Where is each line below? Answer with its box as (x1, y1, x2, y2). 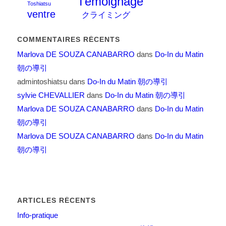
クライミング (81, 10, 130, 20)
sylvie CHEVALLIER (17, 91, 85, 100)
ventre (27, 9, 55, 20)
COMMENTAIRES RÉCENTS (17, 35, 120, 44)
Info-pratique (17, 211, 58, 220)
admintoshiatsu (17, 77, 67, 86)
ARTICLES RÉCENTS (17, 196, 96, 205)
